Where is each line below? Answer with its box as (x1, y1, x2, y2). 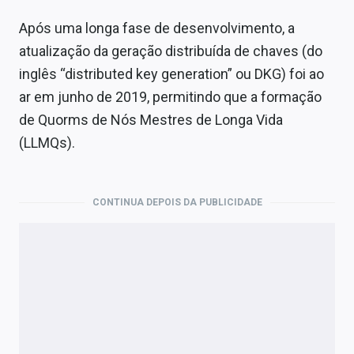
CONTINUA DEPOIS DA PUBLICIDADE (92, 197, 262, 209)
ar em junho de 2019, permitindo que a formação (19, 88, 322, 106)
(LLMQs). (19, 134, 75, 152)
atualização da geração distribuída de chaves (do (19, 43, 322, 60)
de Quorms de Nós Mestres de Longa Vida (19, 111, 283, 129)
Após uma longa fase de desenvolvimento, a (19, 20, 295, 37)
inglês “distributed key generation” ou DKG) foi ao (19, 66, 324, 83)
